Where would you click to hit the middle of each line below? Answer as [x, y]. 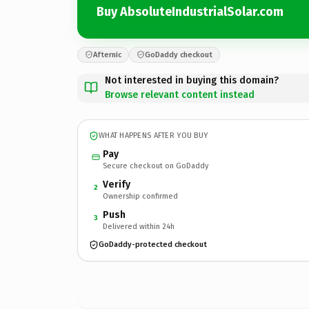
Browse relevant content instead [180, 94]
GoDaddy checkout [179, 54]
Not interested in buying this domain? [192, 80]
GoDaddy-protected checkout [153, 245]
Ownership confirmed [140, 196]
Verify [117, 184]
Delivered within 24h [139, 226]
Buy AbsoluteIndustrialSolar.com [190, 12]
